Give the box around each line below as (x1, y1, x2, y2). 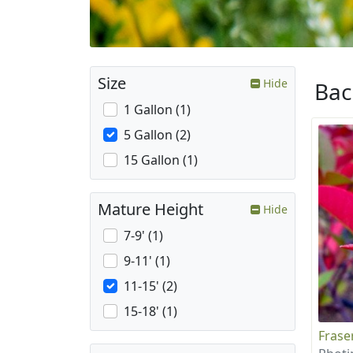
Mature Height (98, 199, 203, 221)
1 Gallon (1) (124, 101, 191, 119)
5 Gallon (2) (124, 126, 191, 144)
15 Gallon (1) (124, 151, 198, 169)
